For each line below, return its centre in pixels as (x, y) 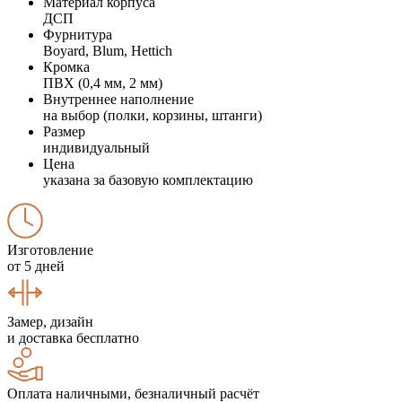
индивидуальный (96, 147)
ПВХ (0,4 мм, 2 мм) (103, 83)
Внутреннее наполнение (118, 99)
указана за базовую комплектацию (148, 179)
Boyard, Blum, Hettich (108, 50)
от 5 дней (36, 266)
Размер (64, 131)
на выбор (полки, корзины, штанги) (153, 115)
